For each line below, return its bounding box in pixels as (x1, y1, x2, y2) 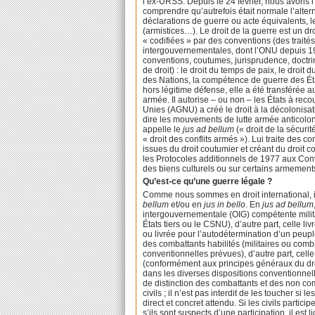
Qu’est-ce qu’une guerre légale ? (143, 176, 273, 187)
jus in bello (202, 200, 246, 210)
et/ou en (169, 200, 202, 210)
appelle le (143, 124, 184, 134)
